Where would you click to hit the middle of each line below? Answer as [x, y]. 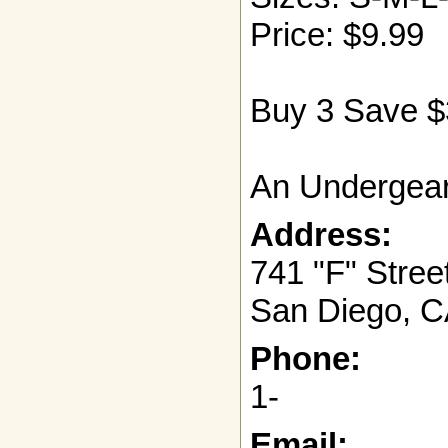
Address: [321, 235]
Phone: [305, 359]
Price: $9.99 [337, 35]
